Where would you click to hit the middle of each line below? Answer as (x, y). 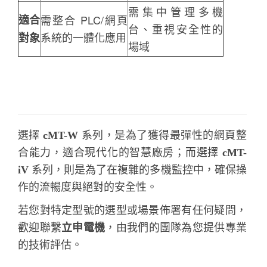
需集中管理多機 (176, 12)
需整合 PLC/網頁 (84, 20)
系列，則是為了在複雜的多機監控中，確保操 (138, 170)
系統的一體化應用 (83, 37)
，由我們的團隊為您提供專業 (176, 228)
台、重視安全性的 (176, 29)
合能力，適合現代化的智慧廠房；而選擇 (120, 153)
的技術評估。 (50, 245)
